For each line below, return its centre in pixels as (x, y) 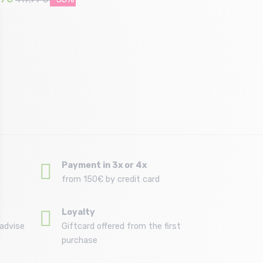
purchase (80, 241)
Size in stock (25, 42)
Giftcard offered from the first (121, 227)
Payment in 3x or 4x (104, 166)
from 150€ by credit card (111, 180)
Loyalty (78, 213)
